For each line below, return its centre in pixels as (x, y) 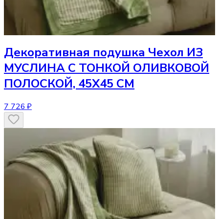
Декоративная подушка (75, 53)
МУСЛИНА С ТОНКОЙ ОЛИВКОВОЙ (107, 68)
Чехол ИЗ (175, 53)
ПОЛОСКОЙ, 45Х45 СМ (69, 84)
